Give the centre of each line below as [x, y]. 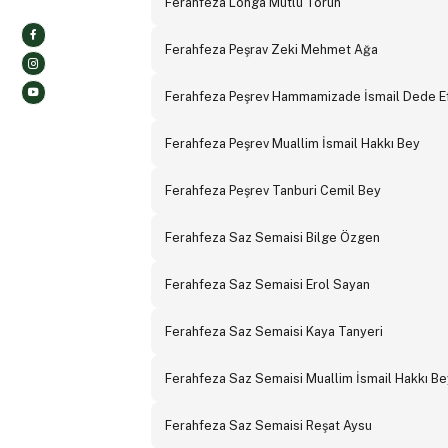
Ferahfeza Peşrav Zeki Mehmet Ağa [271, 50]
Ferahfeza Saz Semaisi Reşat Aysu [268, 426]
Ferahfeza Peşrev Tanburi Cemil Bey [272, 191]
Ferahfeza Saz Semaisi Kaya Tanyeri [273, 332]
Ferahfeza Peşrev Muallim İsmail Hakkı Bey [292, 144]
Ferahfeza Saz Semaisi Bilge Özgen [272, 238]
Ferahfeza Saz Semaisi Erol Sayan [267, 285]
